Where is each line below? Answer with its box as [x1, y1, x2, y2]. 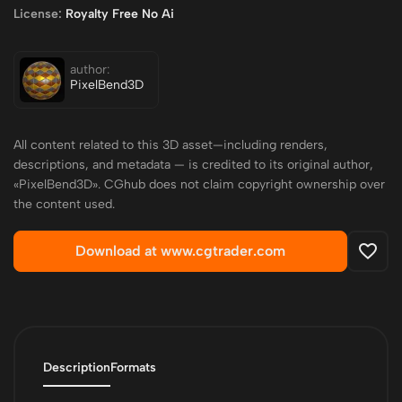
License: [13, 6, 62, 22]
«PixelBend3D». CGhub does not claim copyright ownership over [13, 177, 385, 192]
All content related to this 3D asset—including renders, [13, 137, 328, 153]
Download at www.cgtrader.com [75, 242, 285, 259]
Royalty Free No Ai [62, 6, 174, 22]
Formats [110, 360, 156, 375]
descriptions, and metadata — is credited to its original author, [13, 157, 373, 172]
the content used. [13, 197, 115, 212]
